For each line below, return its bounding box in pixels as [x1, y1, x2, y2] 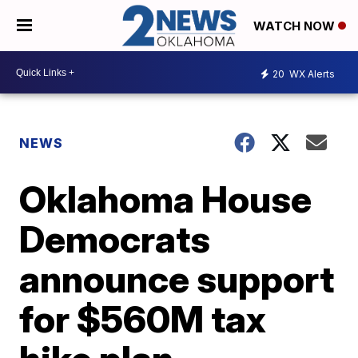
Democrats [19, 217, 211, 262]
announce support [19, 257, 335, 302]
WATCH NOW [253, 18, 338, 34]
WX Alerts [287, 67, 335, 80]
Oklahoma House [19, 177, 312, 222]
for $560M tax [19, 296, 267, 342]
